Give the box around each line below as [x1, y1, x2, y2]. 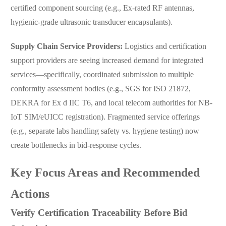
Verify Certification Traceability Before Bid [10, 208, 188, 219]
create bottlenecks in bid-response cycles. [10, 141, 141, 150]
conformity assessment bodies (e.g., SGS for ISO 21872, [10, 85, 191, 94]
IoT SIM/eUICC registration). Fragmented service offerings [10, 113, 200, 122]
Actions [10, 188, 49, 201]
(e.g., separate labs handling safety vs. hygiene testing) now [10, 127, 199, 136]
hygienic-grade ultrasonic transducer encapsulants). [10, 18, 173, 27]
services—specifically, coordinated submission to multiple [10, 71, 194, 80]
